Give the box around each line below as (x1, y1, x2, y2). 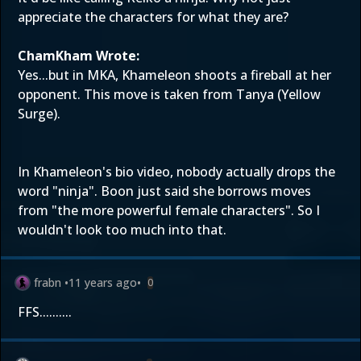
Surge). (18, 105, 60, 122)
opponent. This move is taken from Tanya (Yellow (18, 85, 321, 103)
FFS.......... (18, 303, 72, 321)
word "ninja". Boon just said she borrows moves (18, 182, 311, 200)
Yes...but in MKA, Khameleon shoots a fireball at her (18, 66, 331, 84)
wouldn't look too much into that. (18, 221, 226, 239)
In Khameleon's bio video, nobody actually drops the (18, 163, 335, 180)
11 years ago (68, 275, 137, 290)
